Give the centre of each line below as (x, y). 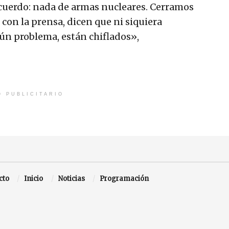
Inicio (34, 178)
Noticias (71, 178)
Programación (124, 178)
